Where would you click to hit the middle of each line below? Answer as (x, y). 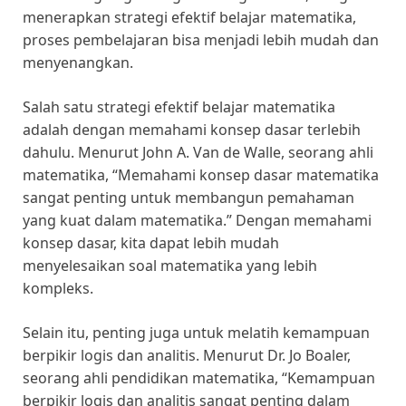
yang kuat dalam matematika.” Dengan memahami (197, 221)
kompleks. (58, 289)
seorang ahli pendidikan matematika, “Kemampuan (199, 378)
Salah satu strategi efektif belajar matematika (179, 107)
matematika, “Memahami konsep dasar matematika (201, 175)
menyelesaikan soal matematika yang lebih (170, 266)
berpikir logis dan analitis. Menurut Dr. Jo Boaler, (187, 356)
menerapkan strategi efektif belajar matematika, (189, 18)
